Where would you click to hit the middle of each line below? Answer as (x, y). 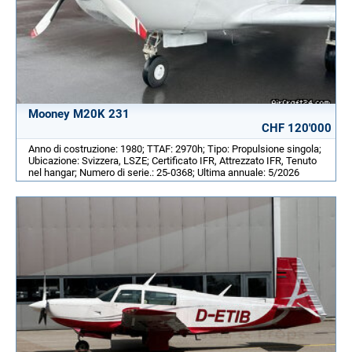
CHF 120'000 (297, 128)
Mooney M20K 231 (79, 114)
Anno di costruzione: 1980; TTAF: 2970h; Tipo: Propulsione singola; (175, 148)
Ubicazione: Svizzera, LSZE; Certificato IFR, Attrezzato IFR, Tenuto (172, 160)
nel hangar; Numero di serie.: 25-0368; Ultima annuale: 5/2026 (164, 172)
